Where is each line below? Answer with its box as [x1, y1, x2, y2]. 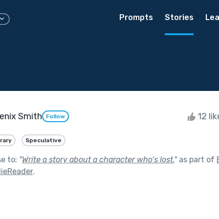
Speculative [25, 136, 62, 144]
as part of [177, 154, 217, 164]
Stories [165, 13, 194, 22]
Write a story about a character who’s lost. [22, 154, 174, 164]
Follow [46, 113, 65, 120]
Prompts [119, 13, 153, 22]
